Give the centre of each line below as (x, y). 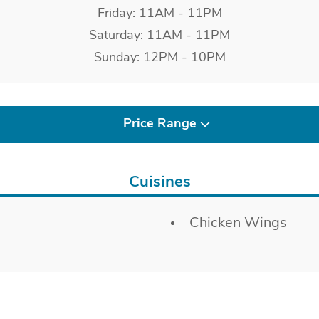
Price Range (159, 125)
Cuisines (159, 183)
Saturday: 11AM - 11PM (159, 36)
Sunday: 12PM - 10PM (159, 58)
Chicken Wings (238, 224)
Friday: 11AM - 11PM (159, 14)
